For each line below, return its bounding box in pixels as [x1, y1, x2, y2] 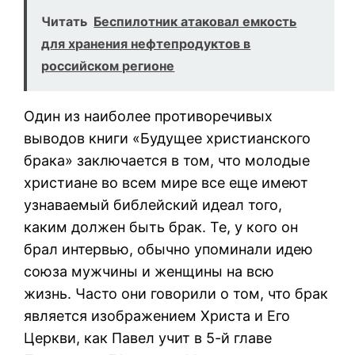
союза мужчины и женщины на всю [24, 262, 275, 280]
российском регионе [41, 57, 175, 74]
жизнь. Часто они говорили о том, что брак [24, 284, 329, 302]
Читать [41, 13, 88, 29]
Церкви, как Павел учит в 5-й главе [24, 329, 273, 346]
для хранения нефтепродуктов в [41, 35, 251, 52]
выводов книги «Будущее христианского [24, 129, 311, 147]
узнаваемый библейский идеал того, [24, 196, 283, 213]
